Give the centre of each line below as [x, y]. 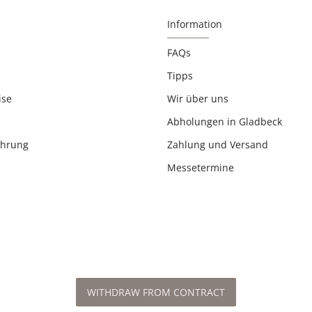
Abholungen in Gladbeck [225, 121]
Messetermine [201, 167]
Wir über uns [198, 98]
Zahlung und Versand [218, 144]
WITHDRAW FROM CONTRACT [156, 292]
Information [195, 24]
